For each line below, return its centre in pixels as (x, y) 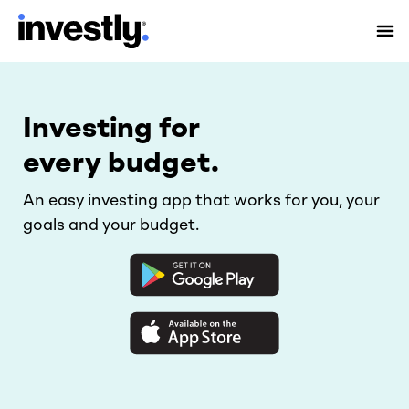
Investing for (111, 129)
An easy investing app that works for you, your (201, 200)
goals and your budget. (111, 225)
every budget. (121, 164)
